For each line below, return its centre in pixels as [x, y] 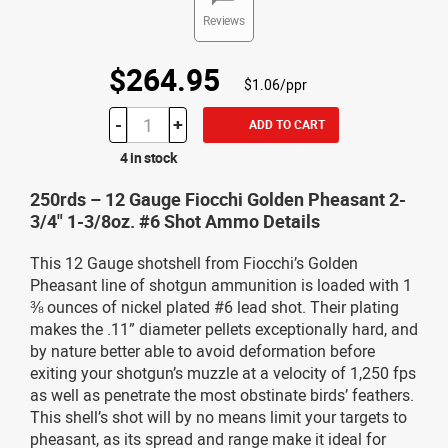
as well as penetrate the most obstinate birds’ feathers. [222, 394]
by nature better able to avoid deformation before [202, 350]
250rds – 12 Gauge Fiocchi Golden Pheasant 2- [218, 198]
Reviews [224, 19]
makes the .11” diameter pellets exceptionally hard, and [224, 328]
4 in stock [148, 157]
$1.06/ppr [275, 84]
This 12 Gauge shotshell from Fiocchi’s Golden [194, 262]
